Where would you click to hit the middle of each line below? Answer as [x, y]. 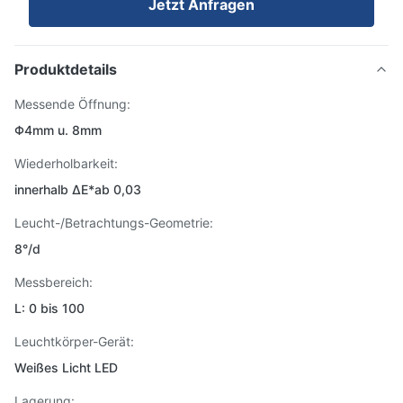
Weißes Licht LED [66, 367]
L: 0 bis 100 [49, 308]
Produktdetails [66, 69]
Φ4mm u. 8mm [58, 130]
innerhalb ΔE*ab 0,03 [78, 189]
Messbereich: [54, 282]
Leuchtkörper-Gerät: [74, 341]
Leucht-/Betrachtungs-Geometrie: [114, 223]
